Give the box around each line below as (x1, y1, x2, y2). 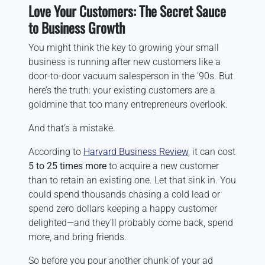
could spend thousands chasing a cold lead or (28, 188, 220, 200)
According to (28, 146, 83, 157)
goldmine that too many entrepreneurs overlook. (28, 98, 228, 110)
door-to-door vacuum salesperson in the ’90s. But (28, 70, 233, 82)
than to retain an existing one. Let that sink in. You (28, 174, 236, 186)
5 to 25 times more (28, 160, 106, 172)
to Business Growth (28, 17, 125, 38)
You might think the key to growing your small (28, 41, 219, 53)
